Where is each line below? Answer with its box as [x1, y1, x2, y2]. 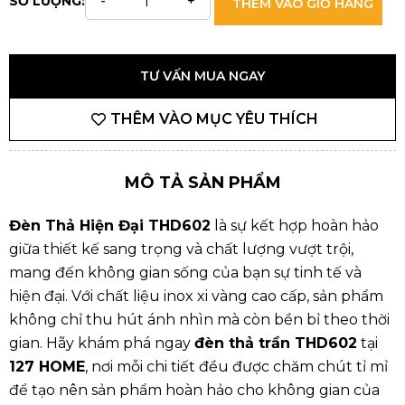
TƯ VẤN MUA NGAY [140, 68, 265, 85]
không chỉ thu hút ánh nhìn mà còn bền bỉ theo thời [9, 311, 390, 329]
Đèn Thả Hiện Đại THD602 [9, 217, 211, 235]
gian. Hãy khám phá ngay [9, 334, 191, 353]
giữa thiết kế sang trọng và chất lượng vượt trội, [9, 240, 353, 259]
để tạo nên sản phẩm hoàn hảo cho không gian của [9, 381, 380, 400]
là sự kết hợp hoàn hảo [211, 217, 379, 235]
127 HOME [9, 358, 85, 376]
